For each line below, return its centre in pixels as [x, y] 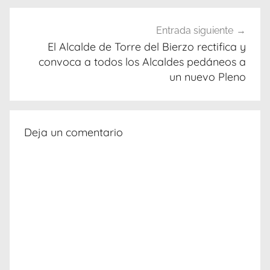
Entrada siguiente [195, 30]
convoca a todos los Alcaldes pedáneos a [142, 61]
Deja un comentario [74, 133]
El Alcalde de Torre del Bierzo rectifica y [147, 46]
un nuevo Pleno [208, 77]
